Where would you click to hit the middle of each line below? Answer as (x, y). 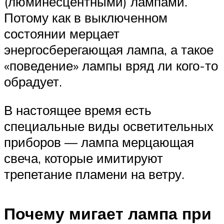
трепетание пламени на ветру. (94, 174)
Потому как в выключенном (86, 17)
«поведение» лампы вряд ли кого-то (111, 65)
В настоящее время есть (78, 110)
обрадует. (33, 81)
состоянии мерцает (62, 33)
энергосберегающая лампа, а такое (109, 49)
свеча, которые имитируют (83, 158)
